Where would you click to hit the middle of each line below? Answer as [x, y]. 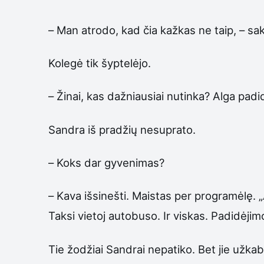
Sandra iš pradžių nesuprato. [122, 129]
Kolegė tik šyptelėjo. [100, 63]
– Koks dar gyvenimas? [106, 163]
